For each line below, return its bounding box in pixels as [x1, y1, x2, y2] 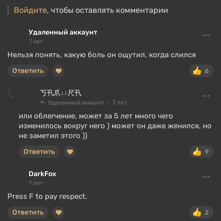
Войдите [14, 5, 47, 15]
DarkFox [29, 170, 56, 178]
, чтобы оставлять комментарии [47, 5, 168, 15]
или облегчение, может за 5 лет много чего [19, 111, 173, 120]
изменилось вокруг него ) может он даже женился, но [19, 121, 212, 130]
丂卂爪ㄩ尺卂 [40, 89, 81, 97]
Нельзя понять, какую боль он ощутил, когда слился [7, 50, 196, 59]
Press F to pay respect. [7, 192, 87, 201]
